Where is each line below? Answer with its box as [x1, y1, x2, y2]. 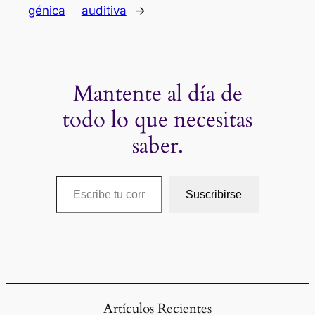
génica [28, 4, 65, 18]
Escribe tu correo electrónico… [55, 169, 127, 184]
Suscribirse [186, 188, 243, 201]
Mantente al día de [72, 78, 243, 108]
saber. [131, 130, 184, 160]
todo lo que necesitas [63, 104, 252, 134]
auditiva [81, 4, 127, 18]
